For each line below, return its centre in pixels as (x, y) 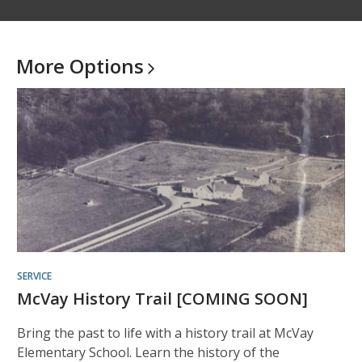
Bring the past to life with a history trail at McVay (165, 333)
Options (107, 66)
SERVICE (34, 276)
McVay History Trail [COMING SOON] (162, 299)
